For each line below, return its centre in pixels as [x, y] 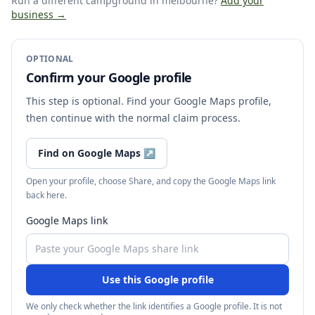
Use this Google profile [157, 279]
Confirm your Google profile [109, 77]
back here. [46, 195]
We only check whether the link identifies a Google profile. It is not [154, 306]
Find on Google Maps [89, 153]
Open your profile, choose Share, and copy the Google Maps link [151, 181]
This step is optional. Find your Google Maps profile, [149, 101]
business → [39, 14]
